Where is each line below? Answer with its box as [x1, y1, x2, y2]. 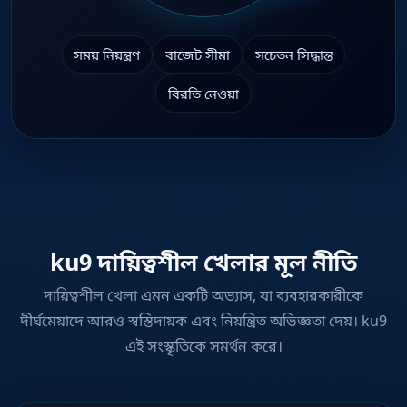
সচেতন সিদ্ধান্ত [254, 45, 333, 65]
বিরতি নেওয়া [168, 84, 239, 103]
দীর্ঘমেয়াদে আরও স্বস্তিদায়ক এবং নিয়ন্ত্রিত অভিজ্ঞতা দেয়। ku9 [20, 310, 387, 331]
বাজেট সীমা [165, 45, 230, 65]
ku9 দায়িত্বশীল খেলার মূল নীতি [50, 245, 357, 277]
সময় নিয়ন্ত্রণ [74, 45, 141, 65]
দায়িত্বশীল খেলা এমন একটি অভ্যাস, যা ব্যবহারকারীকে [44, 284, 363, 305]
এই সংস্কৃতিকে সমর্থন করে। [124, 335, 283, 356]
